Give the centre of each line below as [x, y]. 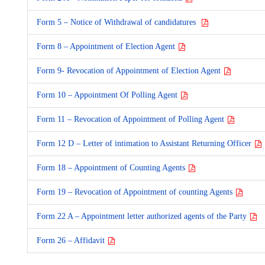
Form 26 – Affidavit [72, 240]
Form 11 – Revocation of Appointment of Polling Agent [132, 119]
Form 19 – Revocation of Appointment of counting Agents [136, 192]
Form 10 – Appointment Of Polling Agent [109, 95]
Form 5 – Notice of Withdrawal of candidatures [119, 22]
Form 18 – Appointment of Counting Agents [112, 168]
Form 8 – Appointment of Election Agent [107, 46]
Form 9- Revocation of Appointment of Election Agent [130, 71]
